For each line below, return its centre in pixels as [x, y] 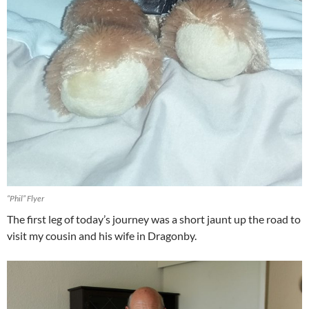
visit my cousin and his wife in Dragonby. [102, 236]
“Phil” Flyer [26, 199]
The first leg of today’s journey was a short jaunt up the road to [154, 219]
